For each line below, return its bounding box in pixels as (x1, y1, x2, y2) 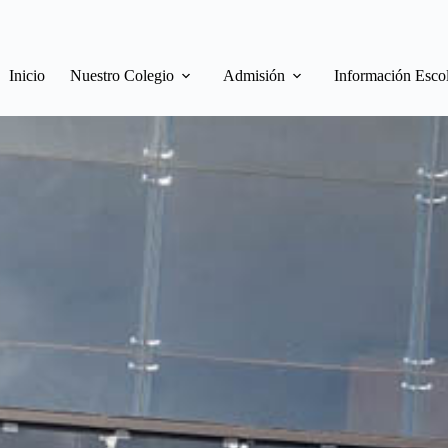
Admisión (222, 67, 285, 84)
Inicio (8, 67, 45, 84)
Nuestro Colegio (69, 67, 174, 84)
